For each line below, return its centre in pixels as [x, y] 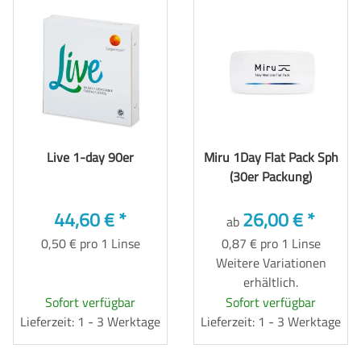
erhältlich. [271, 282]
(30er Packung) [271, 176]
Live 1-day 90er [90, 157]
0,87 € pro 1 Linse [271, 243]
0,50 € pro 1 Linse [90, 243]
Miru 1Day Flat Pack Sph [271, 157]
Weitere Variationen [271, 262]
